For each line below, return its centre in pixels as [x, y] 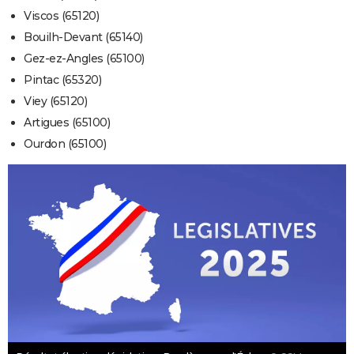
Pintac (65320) [62, 80]
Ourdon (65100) [65, 144]
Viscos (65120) [61, 16]
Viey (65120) [55, 102]
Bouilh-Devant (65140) [83, 38]
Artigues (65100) [67, 123]
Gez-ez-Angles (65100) [84, 59]
